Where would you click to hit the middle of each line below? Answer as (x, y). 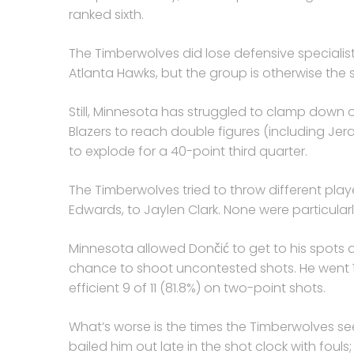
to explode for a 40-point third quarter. (188, 151)
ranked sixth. (106, 15)
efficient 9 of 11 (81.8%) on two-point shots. (197, 288)
